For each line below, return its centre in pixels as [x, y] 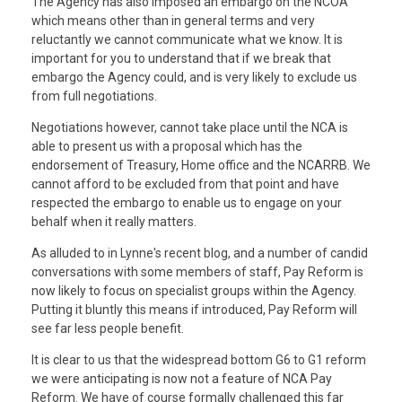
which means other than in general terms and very [173, 21]
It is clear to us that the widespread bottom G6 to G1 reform [199, 360]
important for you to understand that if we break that [181, 58]
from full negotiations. [94, 96]
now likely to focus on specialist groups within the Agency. [194, 291]
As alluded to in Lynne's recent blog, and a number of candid [200, 253]
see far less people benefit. [108, 328]
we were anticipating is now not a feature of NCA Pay [182, 379]
